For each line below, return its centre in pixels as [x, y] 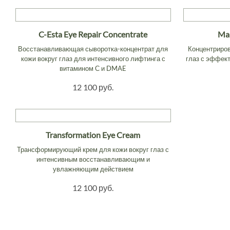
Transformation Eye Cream [93, 135]
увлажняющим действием [93, 169]
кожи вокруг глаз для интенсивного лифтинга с [93, 58]
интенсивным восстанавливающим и [93, 159]
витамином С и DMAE [93, 68]
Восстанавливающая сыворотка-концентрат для [93, 49]
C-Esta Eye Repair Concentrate [93, 34]
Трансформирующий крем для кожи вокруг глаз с [93, 149]
